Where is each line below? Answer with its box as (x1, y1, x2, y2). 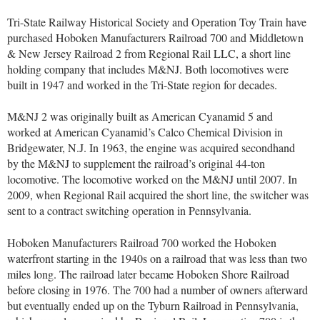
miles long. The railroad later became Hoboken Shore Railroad (7, 266, 289, 281)
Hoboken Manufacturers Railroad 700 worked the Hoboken (7, 234, 276, 250)
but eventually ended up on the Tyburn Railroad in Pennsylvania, (7, 297, 299, 313)
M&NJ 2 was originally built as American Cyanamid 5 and (7, 109, 273, 124)
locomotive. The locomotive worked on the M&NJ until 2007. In (7, 171, 297, 187)
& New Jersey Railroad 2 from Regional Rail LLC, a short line (7, 46, 291, 61)
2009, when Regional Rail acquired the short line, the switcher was (7, 187, 309, 203)
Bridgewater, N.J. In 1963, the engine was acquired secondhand (7, 140, 295, 156)
